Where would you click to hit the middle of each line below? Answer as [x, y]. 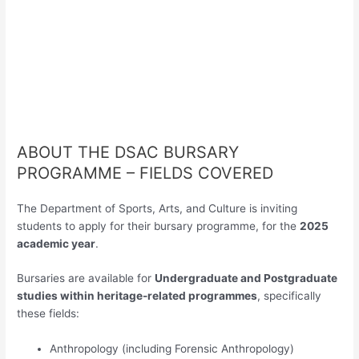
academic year [56, 243]
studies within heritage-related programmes [137, 296]
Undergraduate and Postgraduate [246, 278]
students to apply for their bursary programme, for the [159, 226]
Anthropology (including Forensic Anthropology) [172, 349]
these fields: [48, 314]
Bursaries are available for [86, 278]
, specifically [290, 296]
